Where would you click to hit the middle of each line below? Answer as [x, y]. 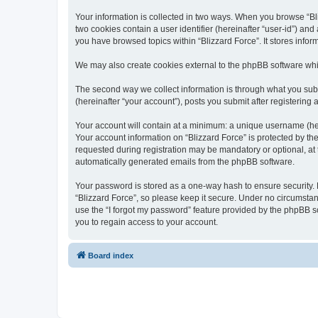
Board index [111, 255]
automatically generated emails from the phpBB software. [185, 161]
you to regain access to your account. [147, 222]
